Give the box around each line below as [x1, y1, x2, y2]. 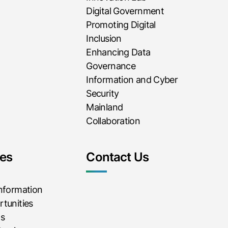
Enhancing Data [86, 46, 151, 58]
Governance [86, 60, 136, 71]
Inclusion [86, 33, 122, 44]
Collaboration [86, 115, 140, 126]
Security [86, 88, 119, 99]
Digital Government [86, 5, 164, 16]
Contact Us [86, 149, 149, 164]
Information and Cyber [86, 74, 178, 85]
